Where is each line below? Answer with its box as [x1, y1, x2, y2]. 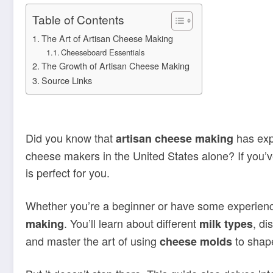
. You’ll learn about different [64, 214, 199, 231]
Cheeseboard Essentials [61, 46, 145, 58]
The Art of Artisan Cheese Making [41, 32, 173, 44]
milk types [199, 215, 253, 232]
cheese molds [160, 233, 232, 249]
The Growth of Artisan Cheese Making [41, 59, 190, 72]
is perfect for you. [26, 165, 110, 180]
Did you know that [26, 130, 116, 146]
